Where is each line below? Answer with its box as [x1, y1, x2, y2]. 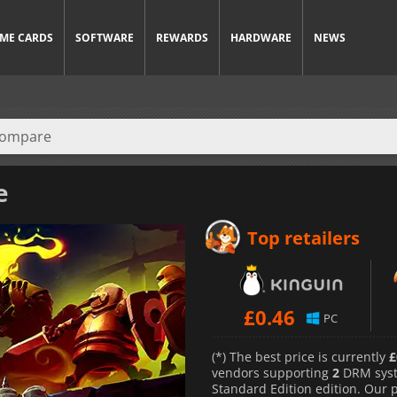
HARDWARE [230, 30, 292, 45]
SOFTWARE [75, 30, 134, 45]
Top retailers [247, 225, 360, 250]
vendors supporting [212, 363, 332, 381]
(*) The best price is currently [212, 347, 389, 365]
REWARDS [156, 30, 208, 45]
